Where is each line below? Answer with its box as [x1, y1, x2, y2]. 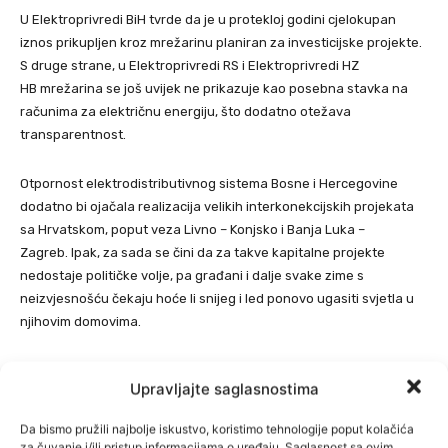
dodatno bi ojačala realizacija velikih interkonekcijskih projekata [20, 198, 414, 214]
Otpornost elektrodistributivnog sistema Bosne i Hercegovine [20, 175, 398, 191]
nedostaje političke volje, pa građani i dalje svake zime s [20, 267, 364, 283]
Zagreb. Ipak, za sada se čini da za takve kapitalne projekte [20, 244, 385, 260]
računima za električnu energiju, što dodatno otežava [20, 103, 351, 119]
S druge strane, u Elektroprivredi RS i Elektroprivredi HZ [20, 57, 359, 73]
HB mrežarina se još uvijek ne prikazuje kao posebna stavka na [20, 80, 408, 96]
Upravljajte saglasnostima [129, 379, 319, 398]
